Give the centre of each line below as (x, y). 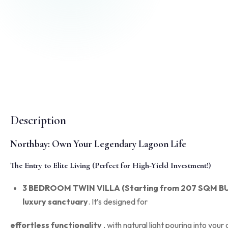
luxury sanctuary (55, 201)
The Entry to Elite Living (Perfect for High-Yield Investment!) (110, 165)
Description (38, 120)
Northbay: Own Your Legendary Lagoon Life (98, 144)
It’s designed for (120, 201)
